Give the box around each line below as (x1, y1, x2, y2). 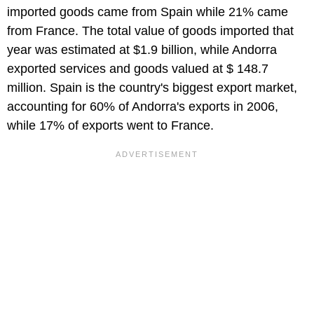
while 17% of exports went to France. (7, 118, 214, 132)
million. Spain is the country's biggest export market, (7, 80, 297, 95)
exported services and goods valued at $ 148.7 (7, 61, 268, 76)
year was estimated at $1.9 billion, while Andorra (7, 42, 277, 57)
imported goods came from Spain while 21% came (7, 4, 288, 19)
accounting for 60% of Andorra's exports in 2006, (7, 99, 278, 114)
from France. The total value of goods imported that (7, 23, 294, 38)
